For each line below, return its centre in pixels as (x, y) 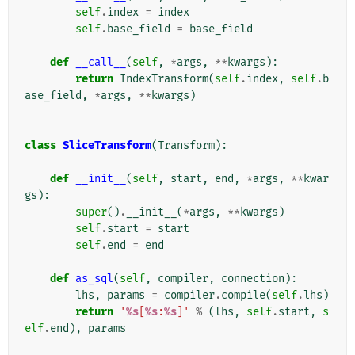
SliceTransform (107, 146)
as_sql (94, 279)
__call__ (101, 63)
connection (253, 279)
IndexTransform (164, 79)
